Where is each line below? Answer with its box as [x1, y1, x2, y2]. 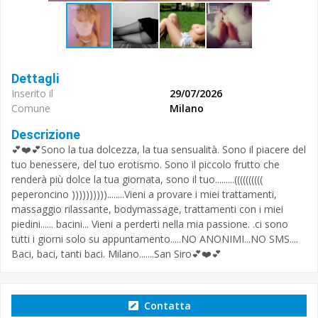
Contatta [141, 299, 191, 312]
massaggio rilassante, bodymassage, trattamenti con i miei [11, 202, 283, 216]
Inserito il [11, 87, 53, 100]
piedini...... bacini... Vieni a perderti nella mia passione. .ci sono [11, 217, 288, 231]
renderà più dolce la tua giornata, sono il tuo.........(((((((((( [11, 172, 263, 186]
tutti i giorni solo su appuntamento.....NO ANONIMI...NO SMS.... [11, 232, 298, 246]
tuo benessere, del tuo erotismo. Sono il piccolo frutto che [11, 158, 280, 171]
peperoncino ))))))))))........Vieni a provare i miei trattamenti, [11, 187, 277, 201]
